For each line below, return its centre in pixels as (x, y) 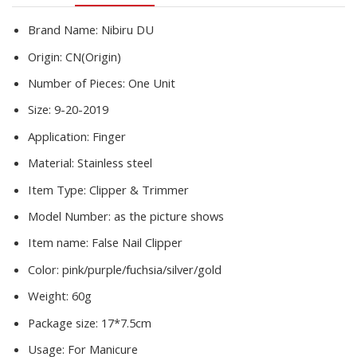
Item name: (60, 243)
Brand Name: (65, 30)
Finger (109, 136)
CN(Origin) (93, 56)
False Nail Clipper (137, 243)
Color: (45, 269)
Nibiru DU (127, 30)
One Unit (152, 83)
